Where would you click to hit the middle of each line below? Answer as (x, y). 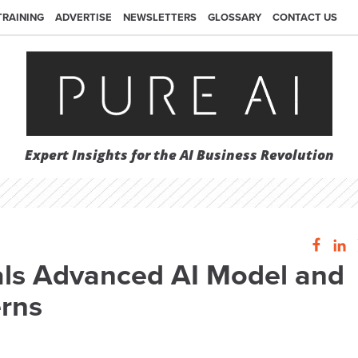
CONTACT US (305, 18)
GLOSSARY (235, 18)
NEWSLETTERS (160, 18)
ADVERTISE (84, 18)
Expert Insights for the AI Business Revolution (179, 155)
